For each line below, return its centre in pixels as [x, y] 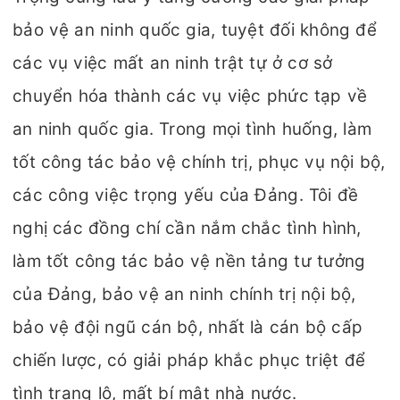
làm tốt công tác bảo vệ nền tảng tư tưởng [189, 261]
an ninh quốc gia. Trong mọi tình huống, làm [192, 129]
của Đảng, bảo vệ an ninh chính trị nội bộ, [184, 294]
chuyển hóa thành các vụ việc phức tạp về [190, 96]
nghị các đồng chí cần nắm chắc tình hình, [187, 228]
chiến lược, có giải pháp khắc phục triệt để [189, 360]
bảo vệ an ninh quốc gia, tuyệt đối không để [195, 30]
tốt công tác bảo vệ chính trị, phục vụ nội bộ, [199, 162]
